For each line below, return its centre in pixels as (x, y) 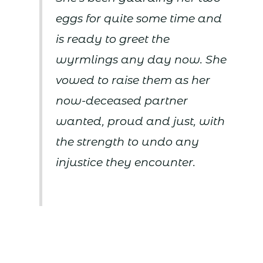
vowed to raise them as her (133, 80)
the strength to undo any (128, 142)
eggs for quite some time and (139, 19)
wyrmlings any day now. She (141, 60)
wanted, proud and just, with (141, 122)
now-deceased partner (122, 101)
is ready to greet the (113, 39)
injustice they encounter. (126, 163)
